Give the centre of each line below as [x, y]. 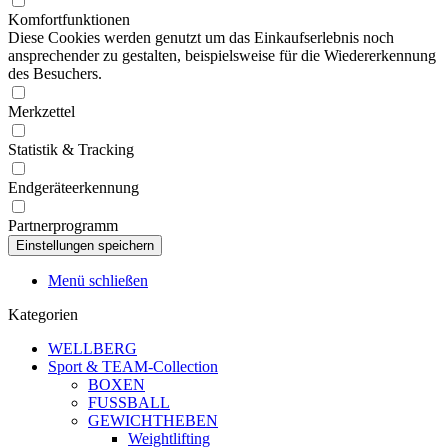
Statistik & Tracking [71, 149]
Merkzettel [41, 111]
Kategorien [43, 314]
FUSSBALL [129, 402]
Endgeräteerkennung [73, 187]
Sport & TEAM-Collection [133, 366]
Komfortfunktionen [69, 19]
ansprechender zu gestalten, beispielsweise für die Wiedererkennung [222, 55]
